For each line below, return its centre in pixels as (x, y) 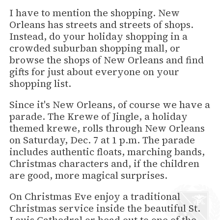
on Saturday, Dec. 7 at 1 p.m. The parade (102, 140)
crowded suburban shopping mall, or (95, 48)
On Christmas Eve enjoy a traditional (95, 196)
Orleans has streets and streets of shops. (102, 24)
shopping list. (41, 83)
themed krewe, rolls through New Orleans (107, 128)
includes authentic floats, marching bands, (107, 151)
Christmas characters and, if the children (105, 163)
